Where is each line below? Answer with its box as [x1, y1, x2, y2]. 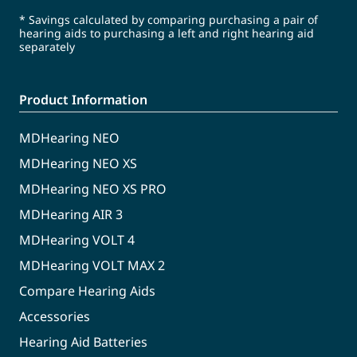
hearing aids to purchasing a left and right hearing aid [19, 25, 314, 41]
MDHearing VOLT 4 [19, 231, 135, 249]
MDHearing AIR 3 [19, 206, 123, 224]
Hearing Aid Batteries [19, 333, 147, 351]
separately [19, 39, 75, 55]
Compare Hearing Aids [19, 282, 155, 300]
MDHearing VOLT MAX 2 [19, 257, 165, 275]
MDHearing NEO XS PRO [19, 180, 167, 198]
